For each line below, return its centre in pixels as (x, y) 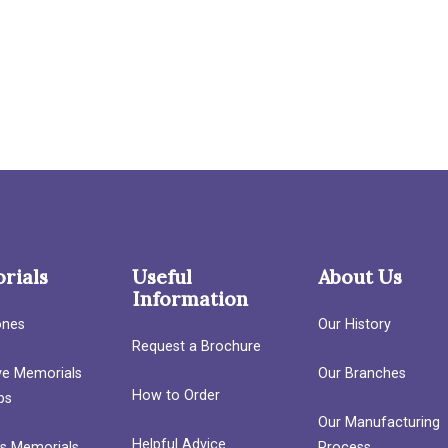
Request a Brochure (197, 346)
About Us (359, 277)
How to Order (176, 395)
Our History (354, 324)
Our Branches (361, 373)
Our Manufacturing (378, 422)
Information (190, 299)
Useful (162, 277)
